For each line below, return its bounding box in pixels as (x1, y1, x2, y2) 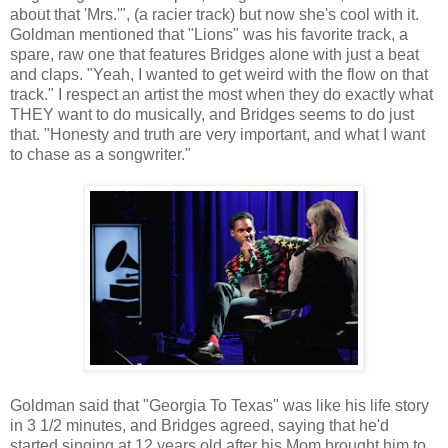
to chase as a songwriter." (10, 146, 191, 164)
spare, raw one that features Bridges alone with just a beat (10, 46, 419, 64)
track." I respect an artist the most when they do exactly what (10, 86, 433, 104)
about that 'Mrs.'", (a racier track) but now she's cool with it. (10, 6, 419, 24)
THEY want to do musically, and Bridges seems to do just (10, 106, 414, 124)
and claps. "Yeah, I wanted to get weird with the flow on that (10, 66, 428, 84)
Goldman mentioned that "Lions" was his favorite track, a (10, 26, 408, 44)
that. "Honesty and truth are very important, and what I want (10, 126, 425, 144)
